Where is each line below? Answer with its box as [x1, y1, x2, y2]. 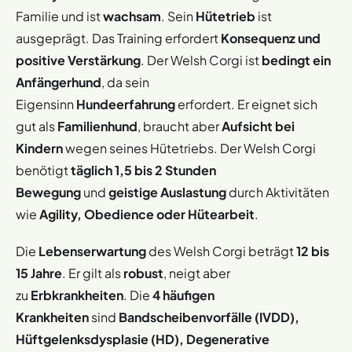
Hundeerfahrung [76, 96, 175, 113]
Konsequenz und [221, 30, 321, 47]
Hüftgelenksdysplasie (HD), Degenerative [16, 331, 269, 348]
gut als [16, 118, 57, 135]
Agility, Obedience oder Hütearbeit [39, 206, 255, 223]
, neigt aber [163, 265, 230, 282]
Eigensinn [16, 96, 76, 113]
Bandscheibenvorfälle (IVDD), [119, 309, 299, 326]
